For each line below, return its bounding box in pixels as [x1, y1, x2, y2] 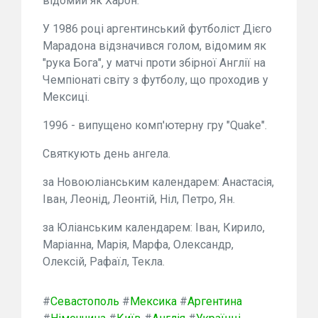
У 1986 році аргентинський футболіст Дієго [43, 22, 272, 36]
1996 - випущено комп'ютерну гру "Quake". [43, 119, 267, 133]
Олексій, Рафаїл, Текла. [43, 255, 165, 269]
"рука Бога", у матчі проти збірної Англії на [43, 56, 265, 70]
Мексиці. [43, 90, 89, 104]
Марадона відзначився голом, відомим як [43, 39, 266, 53]
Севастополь [50, 295, 119, 309]
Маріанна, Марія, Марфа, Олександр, [43, 238, 234, 252]
